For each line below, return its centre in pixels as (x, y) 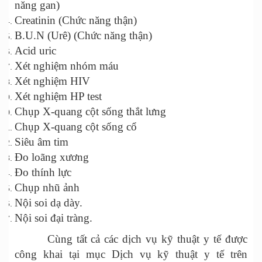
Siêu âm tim (42, 142)
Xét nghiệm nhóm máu (67, 66)
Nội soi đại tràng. (54, 218)
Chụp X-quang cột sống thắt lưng (90, 112)
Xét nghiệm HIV (52, 81)
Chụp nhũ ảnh (47, 188)
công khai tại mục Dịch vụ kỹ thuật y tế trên (131, 254)
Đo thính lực (43, 173)
